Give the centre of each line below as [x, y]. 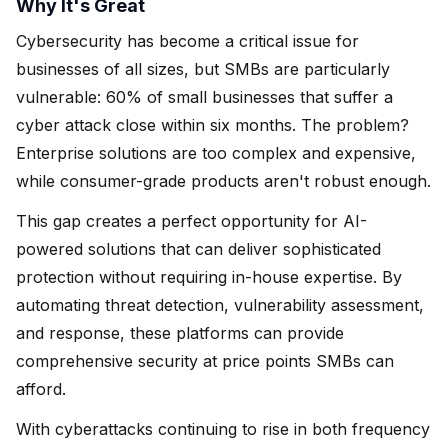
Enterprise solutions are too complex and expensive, [216, 152]
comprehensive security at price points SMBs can [205, 360]
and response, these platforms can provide [180, 332]
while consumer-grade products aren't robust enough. [223, 180]
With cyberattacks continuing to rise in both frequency [223, 428]
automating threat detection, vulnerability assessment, [220, 304]
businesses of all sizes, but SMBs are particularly [203, 68]
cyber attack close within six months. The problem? [212, 124]
